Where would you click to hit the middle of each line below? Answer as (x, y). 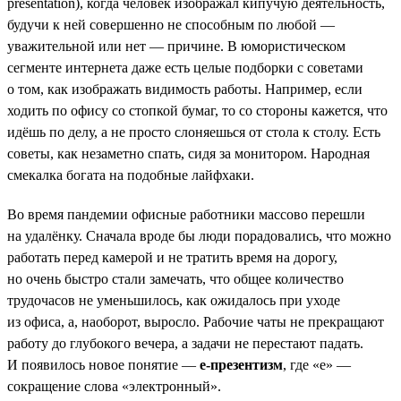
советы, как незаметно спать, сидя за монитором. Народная (188, 153)
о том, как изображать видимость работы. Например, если (185, 89)
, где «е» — (317, 364)
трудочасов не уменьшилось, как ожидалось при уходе (174, 300)
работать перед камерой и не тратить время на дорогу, (172, 257)
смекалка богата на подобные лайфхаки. (131, 175)
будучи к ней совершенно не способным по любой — (171, 24)
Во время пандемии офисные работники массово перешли (186, 214)
